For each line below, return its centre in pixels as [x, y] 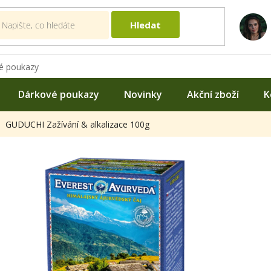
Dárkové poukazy [59, 94]
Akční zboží [213, 94]
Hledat [145, 24]
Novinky [143, 94]
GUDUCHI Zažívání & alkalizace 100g [77, 125]
